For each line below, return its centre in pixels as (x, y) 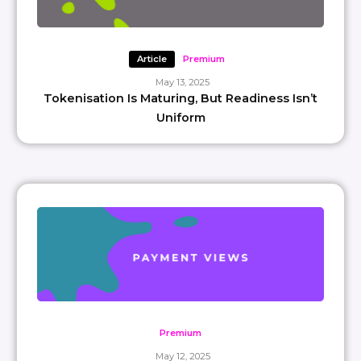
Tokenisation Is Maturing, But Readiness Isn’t (180, 98)
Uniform (180, 117)
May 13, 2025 (183, 82)
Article (151, 58)
